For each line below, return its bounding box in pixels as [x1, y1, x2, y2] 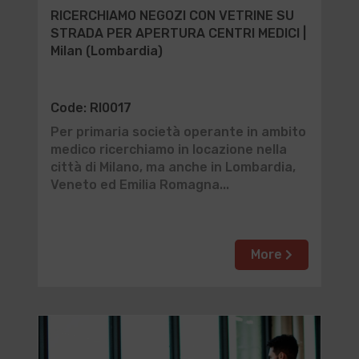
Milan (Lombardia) [50, 43, 163, 58]
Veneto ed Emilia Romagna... [50, 177, 229, 192]
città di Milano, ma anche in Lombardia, [50, 159, 296, 175]
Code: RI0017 [50, 100, 131, 115]
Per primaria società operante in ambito [50, 124, 306, 139]
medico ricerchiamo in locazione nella [50, 142, 287, 157]
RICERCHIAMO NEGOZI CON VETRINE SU [50, 8, 294, 23]
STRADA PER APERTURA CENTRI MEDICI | [50, 26, 306, 41]
